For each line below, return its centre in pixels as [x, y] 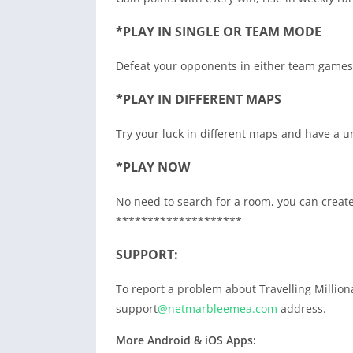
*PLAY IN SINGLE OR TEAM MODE [219, 32]
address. [302, 309]
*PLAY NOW [153, 167]
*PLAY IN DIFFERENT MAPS [199, 100]
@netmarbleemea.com [217, 309]
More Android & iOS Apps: [186, 340]
